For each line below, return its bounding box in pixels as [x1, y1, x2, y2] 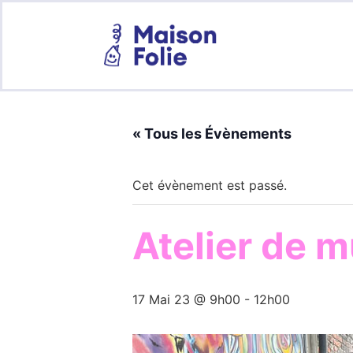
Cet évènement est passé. [132, 177, 287, 194]
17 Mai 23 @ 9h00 [132, 292, 240, 308]
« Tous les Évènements [132, 125, 292, 143]
